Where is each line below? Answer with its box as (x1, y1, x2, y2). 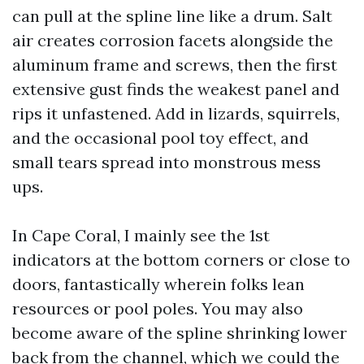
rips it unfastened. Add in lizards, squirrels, (12, 103, 340, 123)
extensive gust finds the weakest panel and (12, 79, 340, 99)
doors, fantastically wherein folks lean (12, 274, 305, 294)
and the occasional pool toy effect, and (12, 128, 309, 148)
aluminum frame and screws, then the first (12, 54, 337, 75)
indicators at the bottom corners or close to (12, 249, 350, 270)
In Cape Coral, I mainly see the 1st (12, 225, 270, 245)
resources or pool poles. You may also (12, 298, 303, 318)
